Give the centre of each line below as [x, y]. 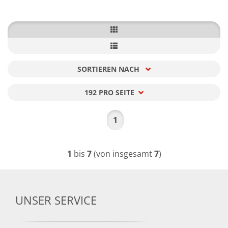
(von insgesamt [123, 154]
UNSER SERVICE [56, 200]
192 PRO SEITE [109, 92]
